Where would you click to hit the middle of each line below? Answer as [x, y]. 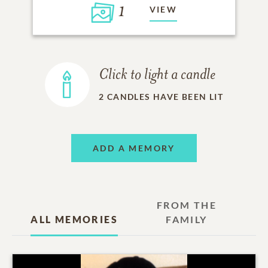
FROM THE [186, 205]
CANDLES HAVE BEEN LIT [165, 97]
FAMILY [187, 220]
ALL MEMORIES [74, 220]
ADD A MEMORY [134, 148]
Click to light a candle [157, 76]
